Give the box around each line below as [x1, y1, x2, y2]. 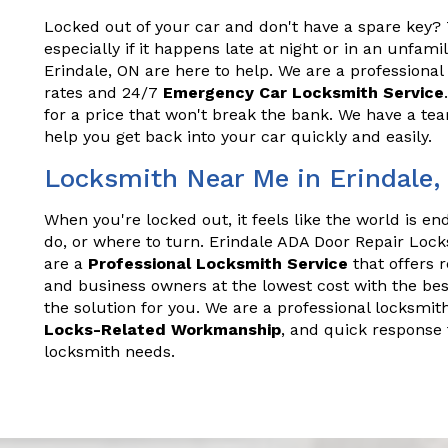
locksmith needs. [44, 342, 175, 361]
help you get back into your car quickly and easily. [44, 127, 432, 146]
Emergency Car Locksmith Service [163, 83, 444, 102]
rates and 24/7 [44, 83, 163, 102]
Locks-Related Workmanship [44, 320, 281, 339]
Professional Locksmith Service [88, 254, 348, 273]
